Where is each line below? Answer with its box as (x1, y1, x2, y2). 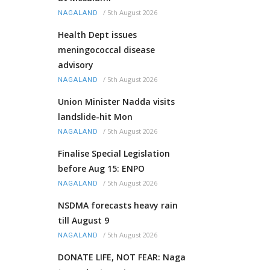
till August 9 (58, 215, 109, 227)
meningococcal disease (58, 44, 155, 56)
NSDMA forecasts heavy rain (58, 199, 178, 212)
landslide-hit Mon (58, 111, 133, 123)
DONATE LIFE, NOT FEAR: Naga (58, 251, 186, 263)
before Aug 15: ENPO (58, 163, 145, 175)
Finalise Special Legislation (58, 148, 170, 160)
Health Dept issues (58, 29, 137, 41)
